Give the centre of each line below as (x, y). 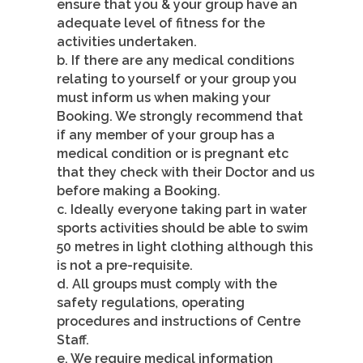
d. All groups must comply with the (167, 284)
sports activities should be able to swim (182, 228)
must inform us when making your (164, 98)
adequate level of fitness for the (161, 23)
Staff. (73, 340)
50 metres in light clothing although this (185, 247)
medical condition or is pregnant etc (173, 154)
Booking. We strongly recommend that (180, 117)
